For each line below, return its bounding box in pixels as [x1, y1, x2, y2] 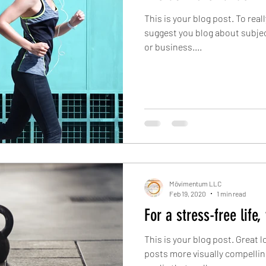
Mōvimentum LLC [169, 179, 221, 188]
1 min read [217, 189, 246, 198]
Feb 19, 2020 [169, 189, 206, 198]
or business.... [144, 40, 202, 52]
